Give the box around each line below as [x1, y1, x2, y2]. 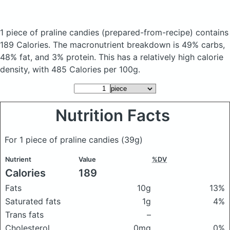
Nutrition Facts [55, 106, 175, 125]
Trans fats [5, 209, 44, 220]
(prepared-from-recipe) [102, 27, 193, 37]
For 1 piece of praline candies [5, 135, 121, 145]
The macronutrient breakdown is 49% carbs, [53, 40, 225, 50]
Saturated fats [5, 196, 61, 206]
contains [193, 27, 228, 37]
